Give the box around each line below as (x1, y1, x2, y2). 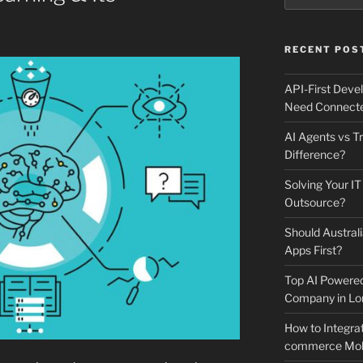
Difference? (284, 147, 345, 161)
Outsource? (284, 194, 345, 209)
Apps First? (284, 242, 342, 257)
